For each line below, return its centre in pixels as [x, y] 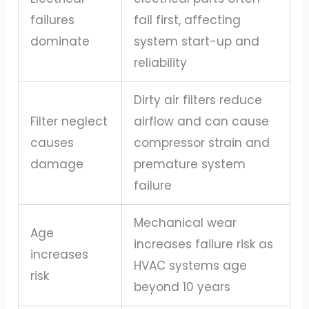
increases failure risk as [204, 244]
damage [57, 164]
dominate [60, 41]
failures [53, 20]
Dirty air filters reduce [198, 100]
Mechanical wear [186, 222]
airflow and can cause [202, 121]
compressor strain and [202, 142]
